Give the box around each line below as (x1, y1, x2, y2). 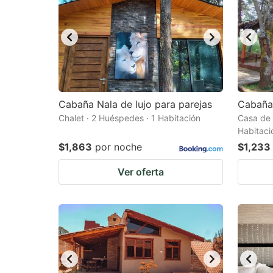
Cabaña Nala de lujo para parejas (58, 98, 212, 110)
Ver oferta (118, 166, 164, 178)
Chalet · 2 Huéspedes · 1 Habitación (58, 113, 200, 123)
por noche (95, 141, 142, 153)
